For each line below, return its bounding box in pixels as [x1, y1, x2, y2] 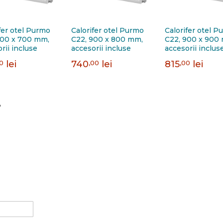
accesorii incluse [71, 44, 131, 53]
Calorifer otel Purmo [71, 26, 144, 35]
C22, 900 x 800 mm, [71, 35, 143, 44]
